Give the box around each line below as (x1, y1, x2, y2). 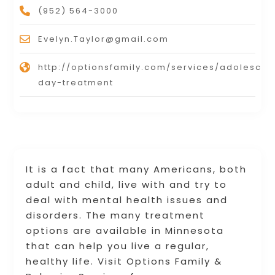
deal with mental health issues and (26, 193, 228, 206)
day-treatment (38, 76, 114, 88)
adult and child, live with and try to (26, 177, 228, 191)
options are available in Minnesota (26, 223, 225, 237)
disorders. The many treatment (26, 208, 206, 222)
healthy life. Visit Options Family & (26, 254, 223, 268)
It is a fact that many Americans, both (26, 162, 247, 176)
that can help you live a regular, (26, 239, 210, 252)
